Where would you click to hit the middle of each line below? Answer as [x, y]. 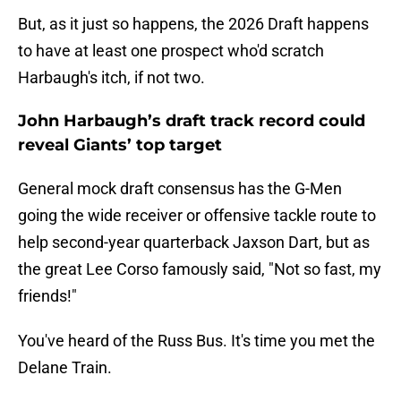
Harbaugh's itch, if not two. [111, 78]
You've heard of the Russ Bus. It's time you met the [196, 341]
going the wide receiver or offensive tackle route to [197, 216]
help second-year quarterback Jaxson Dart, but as [194, 243]
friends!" [47, 296]
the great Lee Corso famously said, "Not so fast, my [200, 269]
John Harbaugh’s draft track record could [192, 121]
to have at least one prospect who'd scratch [171, 51]
